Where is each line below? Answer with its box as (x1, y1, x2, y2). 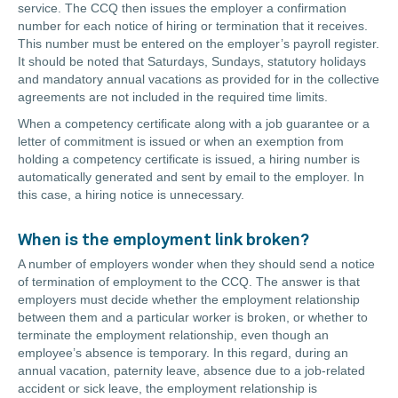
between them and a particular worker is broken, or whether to (18, 310, 368, 325)
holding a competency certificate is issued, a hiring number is (18, 152, 360, 167)
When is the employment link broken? (18, 232, 309, 250)
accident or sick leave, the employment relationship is (18, 381, 317, 396)
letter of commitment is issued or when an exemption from (18, 134, 344, 149)
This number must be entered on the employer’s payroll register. (18, 36, 379, 52)
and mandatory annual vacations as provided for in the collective (18, 72, 379, 87)
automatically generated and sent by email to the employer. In (18, 170, 364, 185)
